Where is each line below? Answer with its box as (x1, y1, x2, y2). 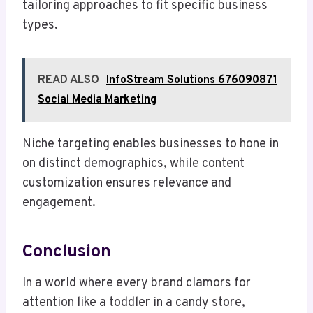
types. (22, 17, 58, 34)
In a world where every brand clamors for (22, 275, 251, 292)
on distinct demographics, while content (22, 156, 245, 173)
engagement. (22, 195, 96, 212)
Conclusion (22, 240, 111, 263)
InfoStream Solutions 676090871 (106, 73, 277, 88)
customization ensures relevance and (22, 175, 231, 192)
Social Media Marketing (38, 93, 156, 108)
